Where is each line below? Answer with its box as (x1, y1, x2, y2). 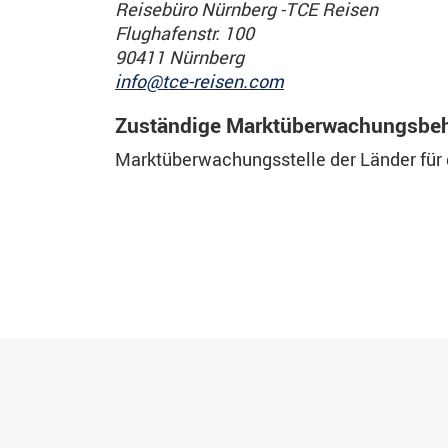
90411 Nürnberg (115, 45, 244, 69)
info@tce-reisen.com (115, 69, 284, 93)
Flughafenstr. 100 (115, 21, 254, 45)
